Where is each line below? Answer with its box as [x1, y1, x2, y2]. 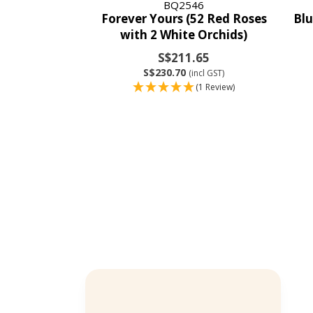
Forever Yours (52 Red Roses [101, 10, 267, 27]
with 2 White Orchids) [120, 26, 248, 43]
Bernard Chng [158, 288, 212, 300]
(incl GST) [189, 66, 225, 79]
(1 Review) [196, 80, 235, 93]
